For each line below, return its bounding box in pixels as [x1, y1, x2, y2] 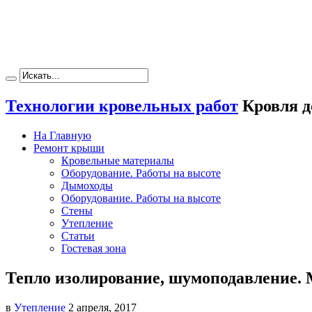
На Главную [33, 129, 91, 141]
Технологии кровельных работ [6, 96, 238, 115]
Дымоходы [61, 179, 113, 192]
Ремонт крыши [33, 141, 104, 154]
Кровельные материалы [61, 154, 174, 166]
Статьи [61, 229, 95, 242]
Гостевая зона [61, 242, 126, 254]
